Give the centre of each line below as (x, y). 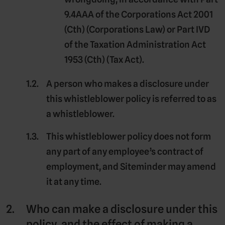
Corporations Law (125, 30)
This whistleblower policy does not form (129, 136)
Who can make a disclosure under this (122, 209)
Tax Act (124, 60)
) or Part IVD (186, 30)
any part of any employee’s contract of (125, 151)
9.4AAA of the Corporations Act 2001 (139, 15)
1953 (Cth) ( (87, 60)
